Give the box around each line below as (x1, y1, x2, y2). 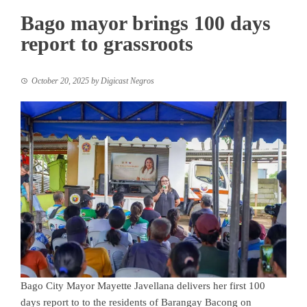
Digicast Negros (101, 75, 154, 86)
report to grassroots (21, 32, 193, 55)
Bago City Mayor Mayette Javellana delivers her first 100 (21, 280, 265, 291)
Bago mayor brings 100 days (21, 11, 271, 34)
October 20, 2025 (32, 75, 89, 86)
